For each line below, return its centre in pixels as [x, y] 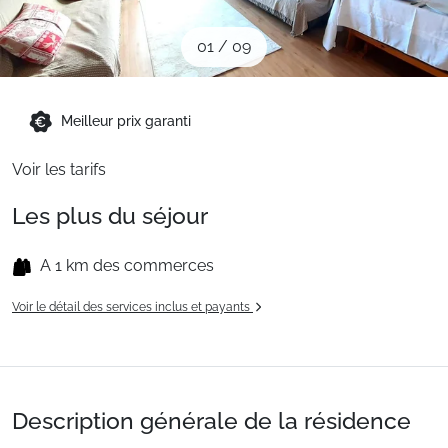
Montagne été [67, 88]
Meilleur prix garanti [126, 121]
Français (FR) [90, 162]
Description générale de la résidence [211, 420]
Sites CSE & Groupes [92, 14]
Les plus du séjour [110, 215]
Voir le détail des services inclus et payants [132, 307]
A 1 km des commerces [127, 265]
